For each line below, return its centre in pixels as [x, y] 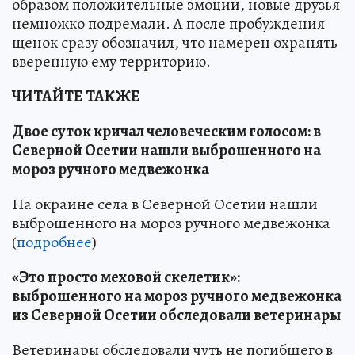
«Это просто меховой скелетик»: [126, 277]
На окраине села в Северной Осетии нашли [165, 204]
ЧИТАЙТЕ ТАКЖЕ [76, 97]
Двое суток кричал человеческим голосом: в [166, 132]
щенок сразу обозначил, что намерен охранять [175, 43]
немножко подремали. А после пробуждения [168, 24]
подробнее [54, 242]
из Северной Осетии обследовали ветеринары [176, 315]
